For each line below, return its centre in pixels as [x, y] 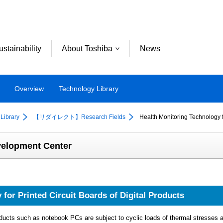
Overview [29, 88]
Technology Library [89, 88]
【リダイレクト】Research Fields [79, 117]
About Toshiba [87, 48]
